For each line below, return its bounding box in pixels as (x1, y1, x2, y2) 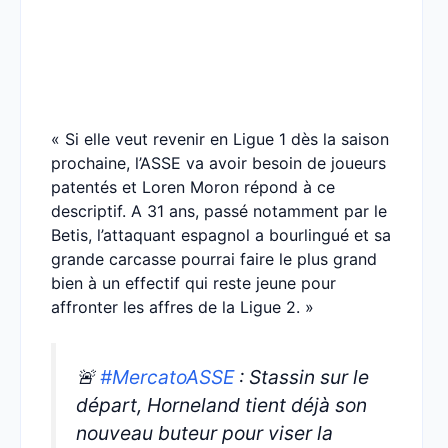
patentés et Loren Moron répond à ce (51, 177, 335, 197)
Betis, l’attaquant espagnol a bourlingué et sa (51, 225, 391, 245)
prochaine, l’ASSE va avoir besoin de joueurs (51, 153, 386, 173)
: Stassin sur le (234, 365, 369, 389)
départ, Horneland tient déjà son (76, 393, 367, 417)
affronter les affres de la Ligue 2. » (51, 297, 314, 317)
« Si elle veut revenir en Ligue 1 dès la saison (51, 129, 389, 149)
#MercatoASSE (100, 365, 234, 389)
